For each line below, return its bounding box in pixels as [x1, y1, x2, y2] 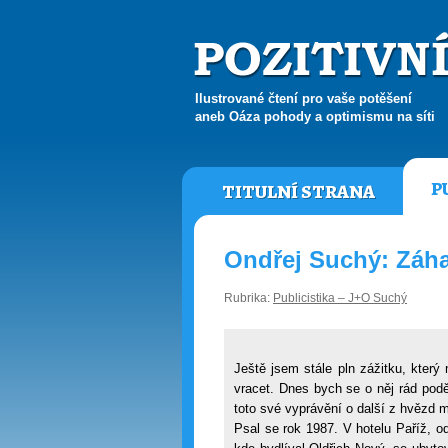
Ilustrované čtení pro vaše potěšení [195, 90, 412, 106]
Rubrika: [224, 291, 273, 305]
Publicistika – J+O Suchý [273, 291, 407, 305]
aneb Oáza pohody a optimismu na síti [195, 108, 435, 124]
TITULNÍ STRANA [222, 179, 375, 205]
